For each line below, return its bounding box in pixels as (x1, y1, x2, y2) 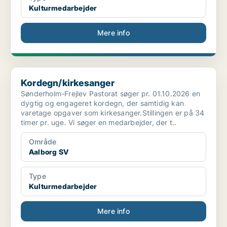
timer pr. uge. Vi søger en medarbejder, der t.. (21, 118, 177, 127)
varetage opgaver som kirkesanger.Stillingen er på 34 (21, 108, 205, 118)
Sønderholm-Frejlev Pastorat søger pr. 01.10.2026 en (21, 89, 201, 98)
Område (29, 137, 57, 146)
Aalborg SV (29, 147, 68, 157)
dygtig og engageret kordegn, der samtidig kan (21, 99, 184, 108)
